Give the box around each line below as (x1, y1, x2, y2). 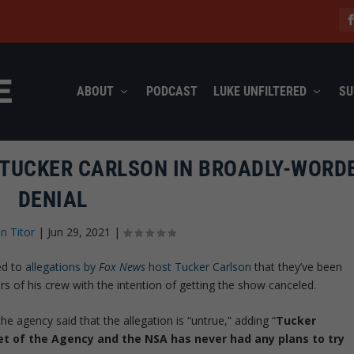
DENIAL (17, 186, 88, 213)
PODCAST (145, 83, 198, 99)
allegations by (25, 258, 100, 274)
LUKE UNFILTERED (213, 83, 307, 99)
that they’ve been (251, 258, 343, 274)
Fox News (99, 258, 146, 274)
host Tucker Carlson (145, 258, 252, 274)
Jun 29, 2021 (47, 224, 111, 239)
